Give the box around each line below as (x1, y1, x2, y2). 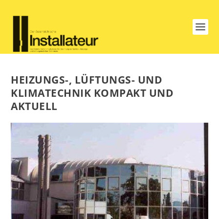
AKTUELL (11, 99, 58, 113)
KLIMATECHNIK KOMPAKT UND (11, 86, 174, 100)
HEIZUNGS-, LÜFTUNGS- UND (11, 73, 163, 87)
